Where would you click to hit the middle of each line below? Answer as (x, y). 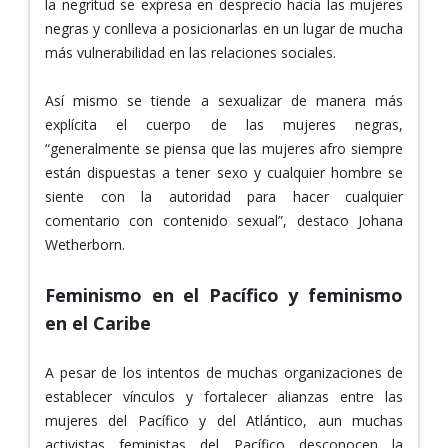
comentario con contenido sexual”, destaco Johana (224, 220)
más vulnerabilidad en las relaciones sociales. (190, 52)
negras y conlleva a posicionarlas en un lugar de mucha (224, 28)
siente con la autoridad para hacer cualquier (224, 196)
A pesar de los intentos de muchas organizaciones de (224, 372)
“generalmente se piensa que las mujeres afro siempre (224, 148)
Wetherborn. (85, 244)
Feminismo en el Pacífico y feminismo (224, 294)
